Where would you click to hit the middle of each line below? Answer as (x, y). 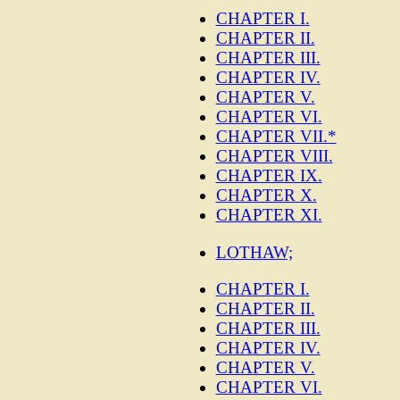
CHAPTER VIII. (274, 156)
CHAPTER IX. (269, 176)
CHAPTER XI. (269, 215)
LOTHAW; (254, 252)
